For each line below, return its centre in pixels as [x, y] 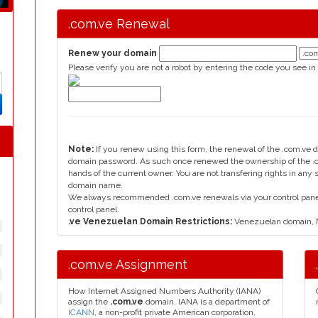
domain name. [95, 185]
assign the [89, 302]
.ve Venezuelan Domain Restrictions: [151, 221]
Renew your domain [113, 53]
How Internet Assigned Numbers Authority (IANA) [164, 291]
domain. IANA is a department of [207, 302]
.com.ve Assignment [128, 264]
